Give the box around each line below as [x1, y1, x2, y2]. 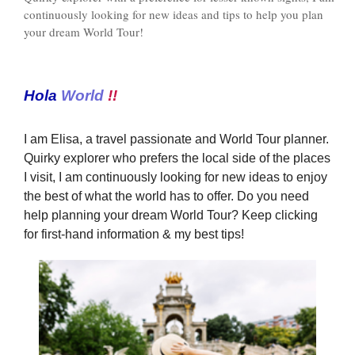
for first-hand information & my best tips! [24, 227, 244, 242]
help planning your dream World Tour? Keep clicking [24, 208, 318, 223]
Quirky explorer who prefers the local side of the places [24, 151, 330, 166]
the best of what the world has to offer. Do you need [24, 189, 309, 204]
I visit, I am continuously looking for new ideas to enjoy [24, 170, 327, 185]
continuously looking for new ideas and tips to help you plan [24, 6, 323, 22]
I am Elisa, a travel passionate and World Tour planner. [24, 132, 329, 147]
